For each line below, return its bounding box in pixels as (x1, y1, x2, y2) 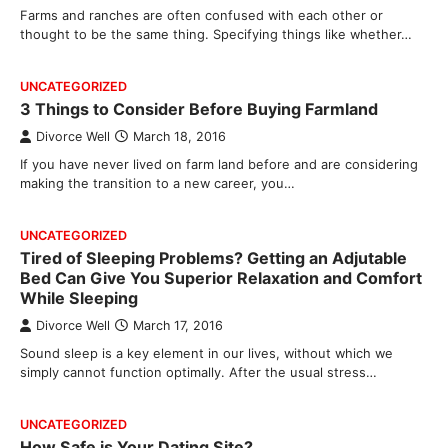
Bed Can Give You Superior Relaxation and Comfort (20, 268, 422, 288)
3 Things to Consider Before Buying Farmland (20, 99, 378, 119)
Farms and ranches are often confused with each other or (20, 7, 383, 23)
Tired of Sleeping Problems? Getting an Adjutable (20, 248, 407, 268)
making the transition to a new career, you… (20, 175, 295, 191)
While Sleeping (20, 288, 138, 308)
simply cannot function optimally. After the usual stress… (20, 364, 377, 380)
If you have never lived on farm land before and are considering (20, 156, 418, 172)
